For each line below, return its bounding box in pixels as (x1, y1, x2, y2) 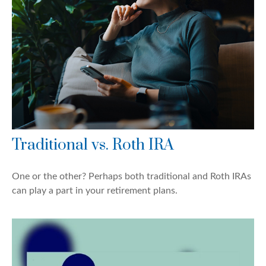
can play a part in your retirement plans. (12, 186, 178, 196)
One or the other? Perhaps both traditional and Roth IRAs (12, 172, 251, 182)
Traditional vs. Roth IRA (12, 135, 174, 156)
